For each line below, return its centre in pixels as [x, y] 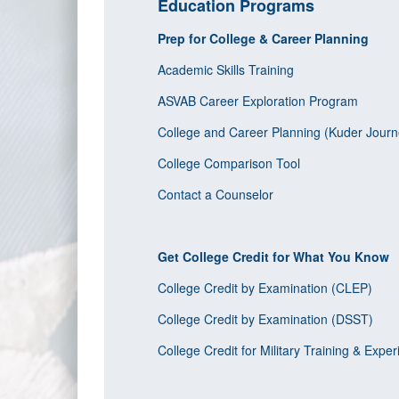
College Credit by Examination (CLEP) [265, 288]
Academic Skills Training [228, 69]
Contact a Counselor [217, 194]
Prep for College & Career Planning [265, 38]
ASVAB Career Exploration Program [260, 101]
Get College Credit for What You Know [275, 256]
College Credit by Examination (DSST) [265, 319]
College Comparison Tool [231, 163]
